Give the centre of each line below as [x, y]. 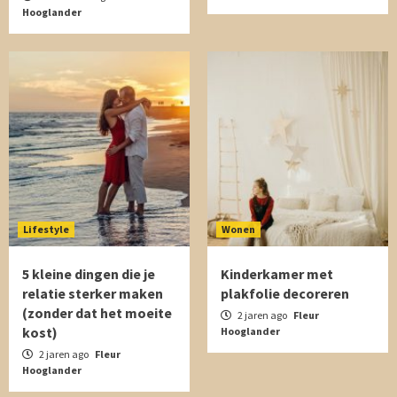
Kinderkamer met [277, 274]
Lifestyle [46, 229]
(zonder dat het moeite [97, 313]
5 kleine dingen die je [89, 274]
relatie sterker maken [93, 293]
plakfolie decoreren [285, 293]
